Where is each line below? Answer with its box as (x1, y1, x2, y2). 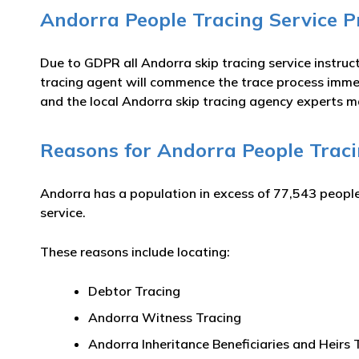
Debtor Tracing (88, 283, 180, 299)
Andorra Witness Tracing (88, 309, 241, 325)
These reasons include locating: (40, 244, 230, 260)
